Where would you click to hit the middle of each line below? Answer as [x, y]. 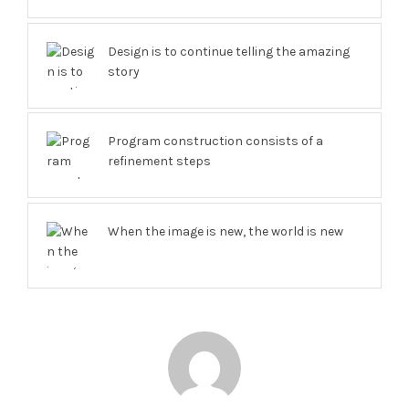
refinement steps [159, 162]
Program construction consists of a [215, 142]
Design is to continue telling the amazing [229, 51]
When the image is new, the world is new [225, 231]
